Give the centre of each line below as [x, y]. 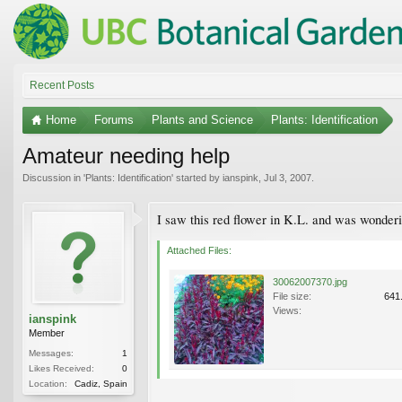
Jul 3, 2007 [288, 177]
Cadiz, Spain [101, 383]
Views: [287, 310]
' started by [197, 177]
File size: [292, 296]
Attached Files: [199, 250]
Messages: [51, 353]
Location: [48, 383]
